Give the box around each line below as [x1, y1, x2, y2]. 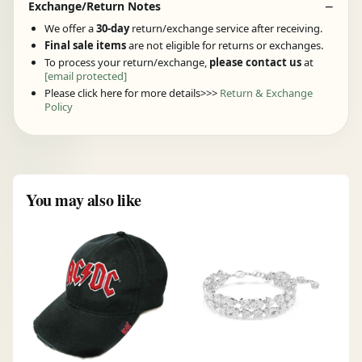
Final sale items [44, 38, 126, 53]
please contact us [209, 55, 301, 70]
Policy [44, 99, 73, 115]
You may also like [26, 188, 141, 213]
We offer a [44, 21, 96, 36]
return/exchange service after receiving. [132, 21, 322, 36]
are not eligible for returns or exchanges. [126, 38, 323, 53]
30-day [96, 21, 132, 36]
